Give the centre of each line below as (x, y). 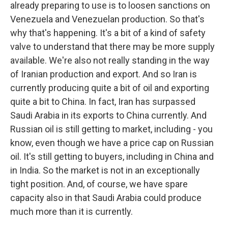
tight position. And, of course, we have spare (99, 184)
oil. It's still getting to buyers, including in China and (112, 156)
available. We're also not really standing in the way (110, 60)
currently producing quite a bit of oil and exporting (110, 88)
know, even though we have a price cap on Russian (112, 143)
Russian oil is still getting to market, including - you (111, 129)
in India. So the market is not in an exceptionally (105, 170)
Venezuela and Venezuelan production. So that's (107, 19)
